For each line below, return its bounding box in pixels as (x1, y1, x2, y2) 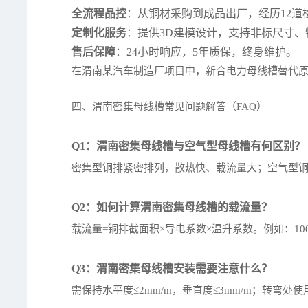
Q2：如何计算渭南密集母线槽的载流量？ (71, 201, 273, 214)
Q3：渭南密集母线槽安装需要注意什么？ (71, 263, 273, 275)
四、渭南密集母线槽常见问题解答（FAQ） (71, 101, 267, 113)
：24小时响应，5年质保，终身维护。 (115, 46, 298, 58)
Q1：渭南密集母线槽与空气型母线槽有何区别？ (71, 140, 306, 153)
